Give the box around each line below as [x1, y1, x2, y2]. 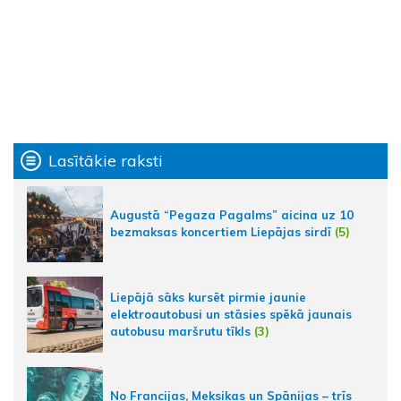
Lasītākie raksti [48, 150, 163, 172]
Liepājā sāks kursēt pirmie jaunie [110, 289, 306, 304]
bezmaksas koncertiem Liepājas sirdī [110, 225, 331, 240]
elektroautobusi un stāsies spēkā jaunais [110, 306, 352, 321]
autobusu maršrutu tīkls [110, 323, 251, 338]
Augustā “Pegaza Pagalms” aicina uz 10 [110, 208, 354, 223]
